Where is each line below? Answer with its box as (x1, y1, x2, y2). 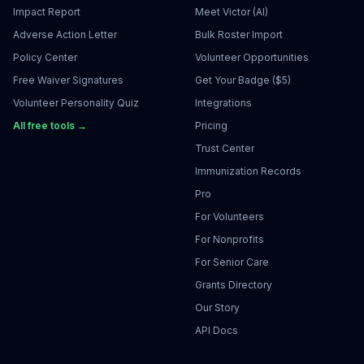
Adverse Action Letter (13, 28, 117, 41)
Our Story (195, 301, 240, 314)
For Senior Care (195, 256, 269, 268)
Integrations (195, 97, 252, 109)
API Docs (195, 324, 238, 336)
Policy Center (13, 51, 77, 63)
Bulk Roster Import (195, 28, 283, 41)
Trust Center (195, 142, 254, 154)
